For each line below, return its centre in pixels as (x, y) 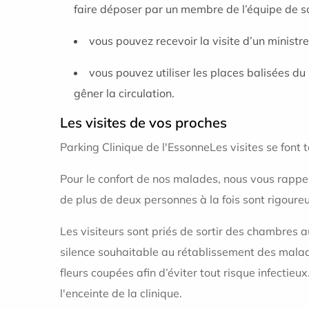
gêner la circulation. (124, 93)
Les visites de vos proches (143, 122)
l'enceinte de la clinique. (121, 293)
